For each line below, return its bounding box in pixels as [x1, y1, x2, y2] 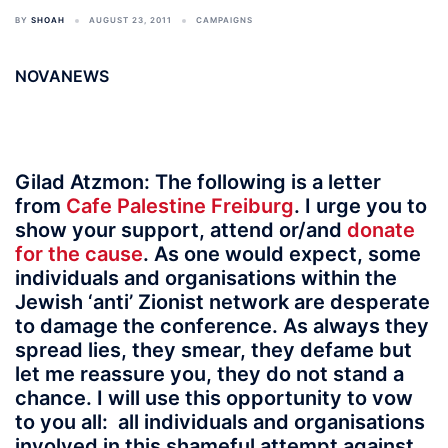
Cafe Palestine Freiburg [61, 194, 294, 218]
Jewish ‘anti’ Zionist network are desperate [15, 290, 430, 314]
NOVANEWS [15, 66, 109, 86]
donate [347, 218, 415, 242]
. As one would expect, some [143, 242, 421, 266]
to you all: [15, 410, 118, 434]
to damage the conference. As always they [15, 314, 429, 338]
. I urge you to [294, 194, 427, 218]
